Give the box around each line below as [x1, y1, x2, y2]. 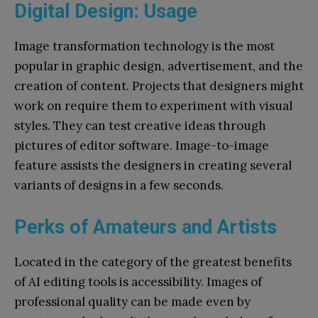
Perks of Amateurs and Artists [14, 215, 277, 238]
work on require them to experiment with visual [14, 97, 292, 114]
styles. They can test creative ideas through [14, 117, 266, 133]
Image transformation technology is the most [14, 38, 275, 54]
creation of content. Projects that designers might [14, 77, 304, 94]
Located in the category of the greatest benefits [14, 253, 292, 270]
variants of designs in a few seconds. [14, 177, 224, 193]
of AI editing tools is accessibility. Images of [14, 273, 262, 290]
